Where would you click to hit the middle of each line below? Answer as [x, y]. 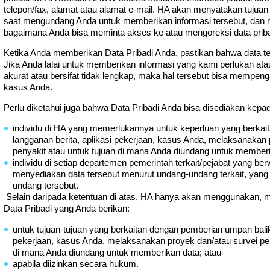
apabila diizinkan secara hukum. [76, 263]
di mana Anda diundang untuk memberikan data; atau [117, 252]
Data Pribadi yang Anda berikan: [67, 209]
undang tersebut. [46, 186]
